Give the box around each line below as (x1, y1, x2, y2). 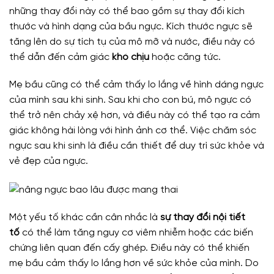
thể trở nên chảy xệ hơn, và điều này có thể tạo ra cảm (9, 110, 260, 121)
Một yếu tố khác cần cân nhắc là (9, 212, 160, 223)
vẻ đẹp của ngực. (9, 156, 88, 167)
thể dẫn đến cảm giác (9, 51, 112, 62)
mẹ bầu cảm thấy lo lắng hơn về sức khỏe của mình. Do (9, 258, 259, 269)
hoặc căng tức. (149, 51, 221, 62)
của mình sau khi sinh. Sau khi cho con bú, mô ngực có (9, 95, 251, 106)
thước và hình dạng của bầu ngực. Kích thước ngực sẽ (9, 21, 253, 32)
